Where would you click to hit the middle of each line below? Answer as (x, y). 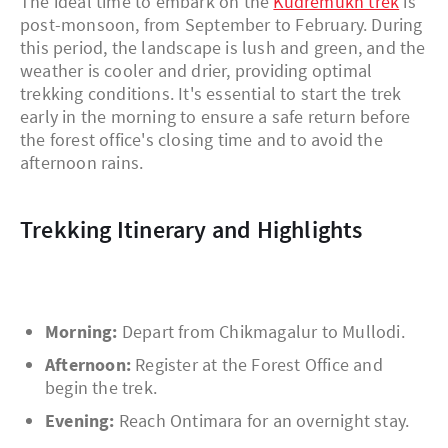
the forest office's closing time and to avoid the (201, 140)
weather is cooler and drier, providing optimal (196, 71)
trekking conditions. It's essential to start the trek (211, 94)
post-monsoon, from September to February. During (221, 25)
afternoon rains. (82, 163)
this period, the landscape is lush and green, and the (223, 48)
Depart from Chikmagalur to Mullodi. (261, 332)
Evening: (80, 421)
